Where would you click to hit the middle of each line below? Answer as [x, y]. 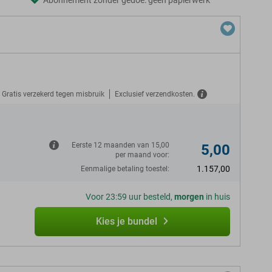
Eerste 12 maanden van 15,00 [121, 145]
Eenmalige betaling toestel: [125, 169]
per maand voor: [142, 155]
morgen [189, 197]
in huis [217, 197]
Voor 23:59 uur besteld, [130, 197]
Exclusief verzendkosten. [155, 94]
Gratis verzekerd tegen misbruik [53, 94]
